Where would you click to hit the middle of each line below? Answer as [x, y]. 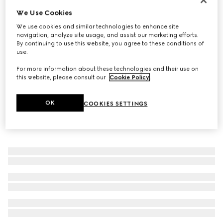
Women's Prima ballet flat [54, 14]
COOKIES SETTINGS [116, 104]
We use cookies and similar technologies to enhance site [98, 27]
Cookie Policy [130, 77]
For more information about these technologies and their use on [108, 69]
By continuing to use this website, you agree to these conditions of [111, 44]
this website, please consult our [62, 77]
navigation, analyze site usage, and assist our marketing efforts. [108, 35]
